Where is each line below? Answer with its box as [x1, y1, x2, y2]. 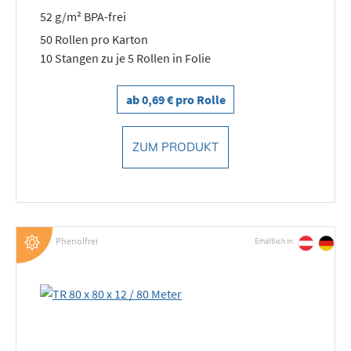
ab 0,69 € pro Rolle [125, 91, 226, 107]
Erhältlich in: [255, 236, 294, 246]
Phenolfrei [56, 235, 98, 247]
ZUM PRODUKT [132, 139, 219, 154]
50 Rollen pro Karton [40, 31, 148, 47]
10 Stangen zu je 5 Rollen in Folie [40, 49, 211, 66]
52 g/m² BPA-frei [40, 9, 126, 24]
